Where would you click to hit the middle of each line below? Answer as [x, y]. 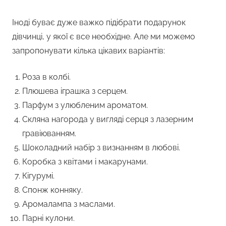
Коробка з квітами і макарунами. [85, 162]
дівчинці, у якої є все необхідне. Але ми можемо [104, 37]
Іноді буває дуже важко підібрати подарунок [99, 23]
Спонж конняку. [52, 190]
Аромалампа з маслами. [69, 204]
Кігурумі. [38, 176]
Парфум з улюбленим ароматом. [85, 105]
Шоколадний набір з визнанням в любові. [101, 148]
